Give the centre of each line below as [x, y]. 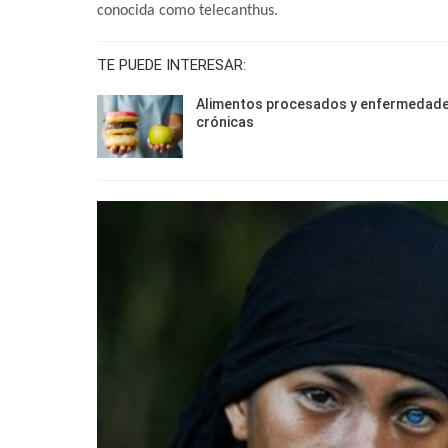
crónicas [225, 121]
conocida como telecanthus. [187, 10]
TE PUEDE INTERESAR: [171, 64]
